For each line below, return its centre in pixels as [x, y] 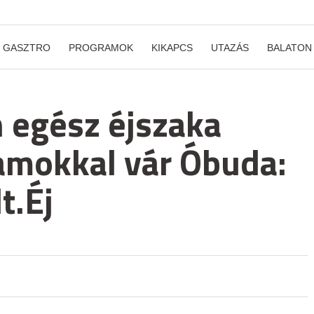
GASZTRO [27, 48]
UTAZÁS [230, 48]
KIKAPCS [172, 48]
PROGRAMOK [101, 48]
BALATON [289, 48]
